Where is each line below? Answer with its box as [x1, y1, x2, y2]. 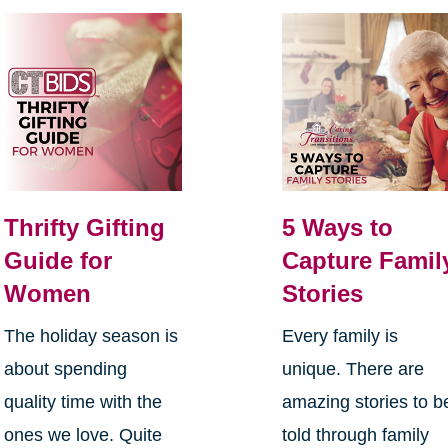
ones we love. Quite [3, 425, 162, 446]
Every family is [282, 326, 399, 347]
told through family [282, 425, 430, 446]
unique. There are [282, 359, 425, 380]
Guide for [3, 247, 112, 275]
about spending [3, 359, 127, 380]
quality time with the [3, 392, 162, 413]
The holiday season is [3, 326, 178, 347]
